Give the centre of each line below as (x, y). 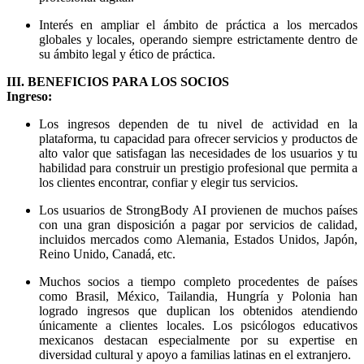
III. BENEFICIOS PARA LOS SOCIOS (118, 82)
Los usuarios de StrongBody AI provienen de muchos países (198, 210)
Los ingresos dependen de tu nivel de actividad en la (198, 124)
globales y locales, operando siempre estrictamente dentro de (198, 40)
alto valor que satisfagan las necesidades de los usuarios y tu (198, 154)
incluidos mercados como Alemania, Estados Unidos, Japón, (198, 240)
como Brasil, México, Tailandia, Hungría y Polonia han (198, 297)
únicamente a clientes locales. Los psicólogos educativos (198, 326)
